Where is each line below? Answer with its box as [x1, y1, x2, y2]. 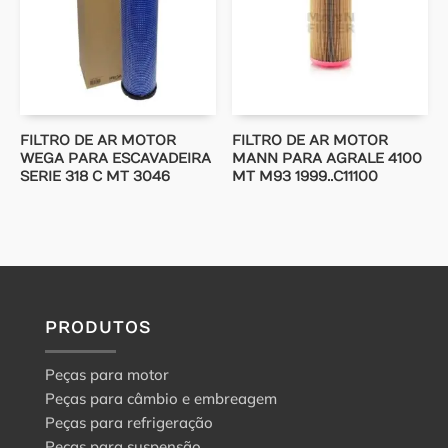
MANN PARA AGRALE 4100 [232, 149, 423, 167]
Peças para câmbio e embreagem [44, 388, 277, 408]
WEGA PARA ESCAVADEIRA [20, 149, 211, 167]
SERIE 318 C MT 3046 [20, 167, 170, 185]
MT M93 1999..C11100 [232, 167, 379, 185]
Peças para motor [44, 364, 169, 384]
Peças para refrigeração [44, 412, 213, 432]
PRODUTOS [44, 318, 152, 337]
